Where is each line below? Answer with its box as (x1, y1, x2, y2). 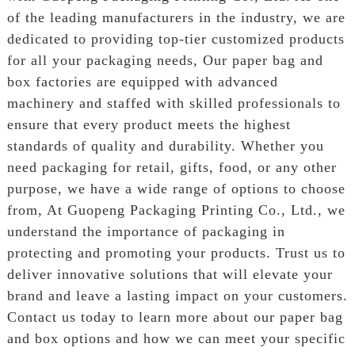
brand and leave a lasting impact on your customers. (6, 287, 348, 303)
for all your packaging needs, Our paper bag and (6, 52, 323, 68)
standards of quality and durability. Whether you (6, 137, 324, 154)
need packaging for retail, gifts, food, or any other (6, 158, 337, 175)
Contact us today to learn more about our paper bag (6, 308, 343, 325)
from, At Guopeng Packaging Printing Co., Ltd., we (6, 201, 345, 218)
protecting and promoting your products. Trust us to (6, 244, 345, 261)
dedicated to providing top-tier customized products (6, 30, 345, 47)
